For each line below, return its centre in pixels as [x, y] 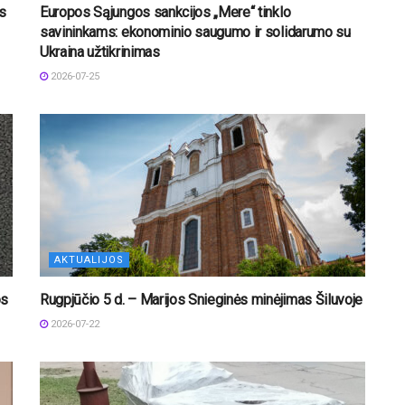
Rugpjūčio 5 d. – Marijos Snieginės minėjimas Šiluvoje [202, 299]
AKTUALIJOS [89, 259]
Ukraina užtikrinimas [100, 52]
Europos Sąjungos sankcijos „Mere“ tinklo [165, 12]
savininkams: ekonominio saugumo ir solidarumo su [195, 32]
